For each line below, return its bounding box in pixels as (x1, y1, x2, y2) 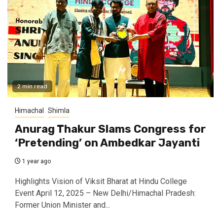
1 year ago (21, 158, 51, 165)
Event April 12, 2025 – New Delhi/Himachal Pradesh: (15, 188, 196, 198)
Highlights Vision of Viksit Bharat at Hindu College (15, 177, 187, 186)
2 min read (17, 83, 47, 90)
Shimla (48, 107, 70, 115)
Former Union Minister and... (15, 200, 110, 210)
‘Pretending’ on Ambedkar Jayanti (15, 136, 200, 150)
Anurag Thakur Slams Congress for (15, 122, 206, 136)
